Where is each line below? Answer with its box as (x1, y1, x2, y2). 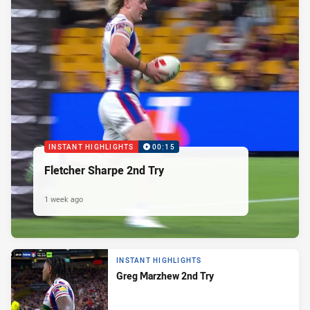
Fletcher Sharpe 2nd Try (44, 162, 164, 178)
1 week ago (44, 193, 83, 204)
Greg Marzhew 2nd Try (116, 269, 214, 283)
